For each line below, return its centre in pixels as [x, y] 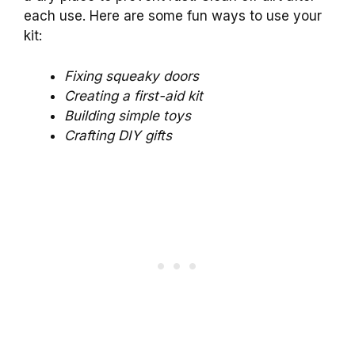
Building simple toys [128, 115]
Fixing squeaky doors [132, 76]
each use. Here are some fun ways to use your [173, 16]
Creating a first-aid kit [134, 95]
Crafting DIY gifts [118, 135]
